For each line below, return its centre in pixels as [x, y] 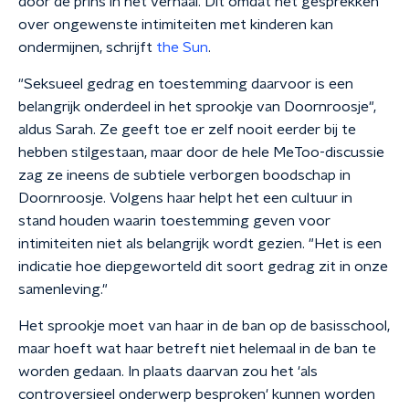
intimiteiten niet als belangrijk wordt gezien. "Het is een [200, 244]
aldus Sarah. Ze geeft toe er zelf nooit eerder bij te [187, 130]
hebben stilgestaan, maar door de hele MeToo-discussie [201, 152]
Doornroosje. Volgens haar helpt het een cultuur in [185, 198]
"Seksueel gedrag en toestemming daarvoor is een [186, 84]
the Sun [182, 47]
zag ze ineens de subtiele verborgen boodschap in [184, 175]
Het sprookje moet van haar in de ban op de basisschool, [204, 326]
